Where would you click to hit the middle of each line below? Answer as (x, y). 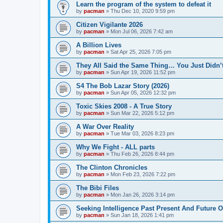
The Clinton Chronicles (112, 167)
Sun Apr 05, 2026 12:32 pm (143, 92)
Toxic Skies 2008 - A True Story (124, 106)
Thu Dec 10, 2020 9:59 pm (143, 11)
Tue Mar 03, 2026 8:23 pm (142, 133)
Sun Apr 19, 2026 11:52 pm (143, 72)
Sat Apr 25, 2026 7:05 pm (141, 52)
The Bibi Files (98, 188)
